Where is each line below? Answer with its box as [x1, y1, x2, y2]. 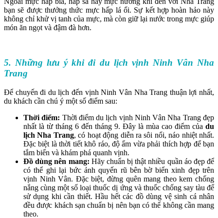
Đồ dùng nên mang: [23, 157, 91, 165]
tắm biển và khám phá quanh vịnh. [23, 148, 129, 157]
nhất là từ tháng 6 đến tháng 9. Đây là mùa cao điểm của [23, 122, 205, 130]
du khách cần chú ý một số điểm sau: [4, 96, 117, 105]
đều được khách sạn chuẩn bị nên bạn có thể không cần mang [23, 200, 214, 209]
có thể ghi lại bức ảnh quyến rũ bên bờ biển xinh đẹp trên [23, 165, 214, 174]
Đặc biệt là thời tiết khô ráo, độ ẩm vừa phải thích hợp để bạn [23, 139, 214, 148]
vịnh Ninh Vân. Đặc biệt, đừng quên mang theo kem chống [23, 174, 214, 183]
